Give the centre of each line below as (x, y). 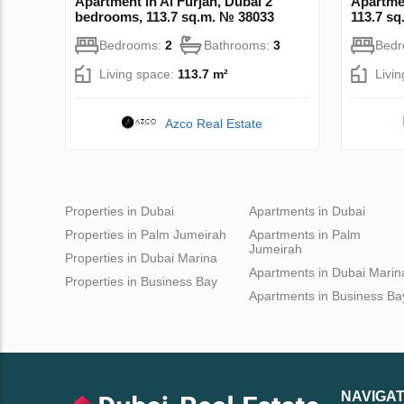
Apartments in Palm (305, 234)
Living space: (138, 73)
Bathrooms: (239, 45)
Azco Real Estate (214, 123)
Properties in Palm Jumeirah (146, 234)
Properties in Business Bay (141, 281)
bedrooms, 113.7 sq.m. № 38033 (174, 16)
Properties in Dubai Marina (141, 257)
